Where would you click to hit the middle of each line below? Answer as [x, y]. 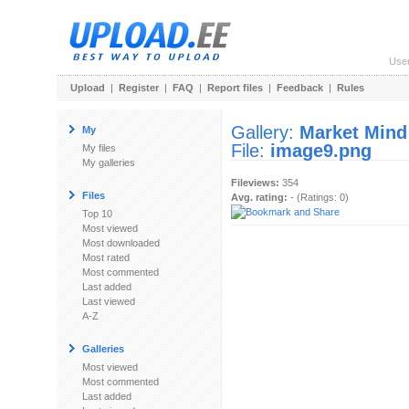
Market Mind [353, 132]
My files [99, 148]
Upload [88, 88]
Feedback [300, 88]
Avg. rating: [259, 197]
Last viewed [109, 301]
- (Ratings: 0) [318, 197]
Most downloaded [121, 243]
